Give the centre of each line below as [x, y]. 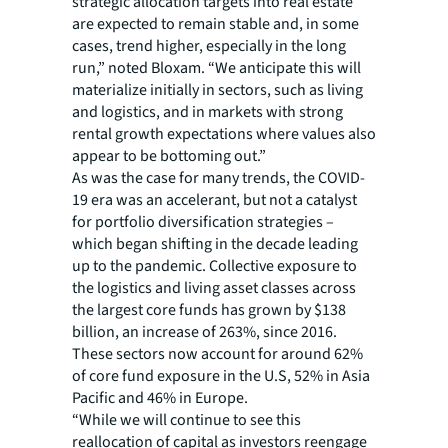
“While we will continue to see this [186, 420]
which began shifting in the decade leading [215, 244]
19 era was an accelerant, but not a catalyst [214, 200]
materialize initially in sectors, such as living [217, 90]
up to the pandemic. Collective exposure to [214, 266]
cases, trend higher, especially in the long [209, 46]
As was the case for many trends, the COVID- [218, 178]
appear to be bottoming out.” [169, 156]
